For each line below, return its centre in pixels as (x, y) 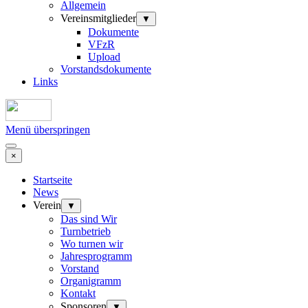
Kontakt (78, 293)
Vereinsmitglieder (98, 18)
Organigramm (91, 280)
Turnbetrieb (86, 231)
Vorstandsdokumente (106, 69)
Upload (104, 56)
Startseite (53, 179)
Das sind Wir (89, 219)
